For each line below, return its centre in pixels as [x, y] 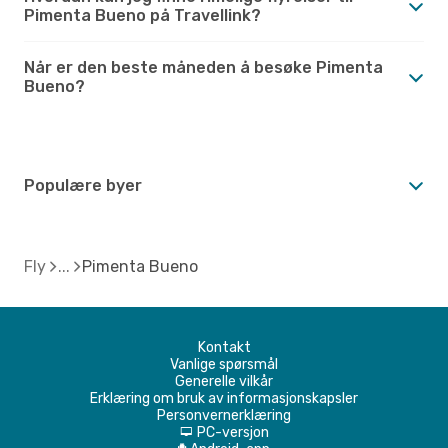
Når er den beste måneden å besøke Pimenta [203, 67]
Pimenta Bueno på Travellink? [142, 15]
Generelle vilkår [224, 381]
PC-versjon [232, 432]
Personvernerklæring [224, 415]
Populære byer [83, 185]
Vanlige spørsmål [224, 364]
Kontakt [224, 347]
